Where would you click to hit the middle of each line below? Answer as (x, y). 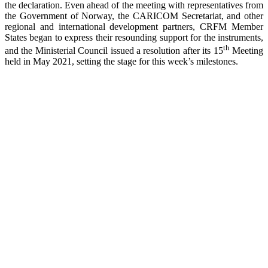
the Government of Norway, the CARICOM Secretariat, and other (134, 16)
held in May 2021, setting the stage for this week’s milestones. (121, 62)
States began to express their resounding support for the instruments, (134, 37)
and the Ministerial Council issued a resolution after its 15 (114, 51)
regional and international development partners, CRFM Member (134, 26)
